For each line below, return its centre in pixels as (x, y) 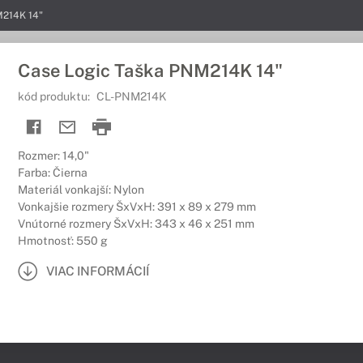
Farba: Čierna (53, 173)
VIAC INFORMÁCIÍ (98, 271)
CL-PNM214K (132, 96)
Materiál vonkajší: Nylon (81, 190)
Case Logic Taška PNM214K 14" (150, 70)
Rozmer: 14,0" (53, 156)
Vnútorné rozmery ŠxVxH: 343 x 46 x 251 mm (136, 224)
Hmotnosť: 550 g (63, 241)
